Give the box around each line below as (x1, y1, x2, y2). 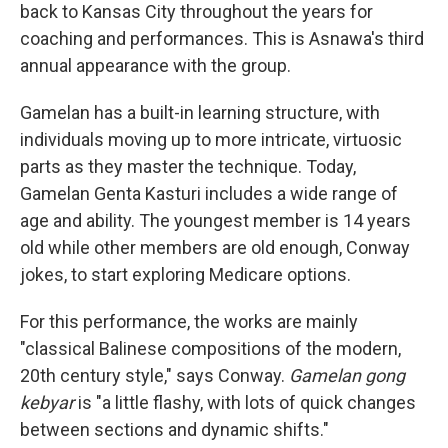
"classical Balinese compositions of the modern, (20, 338, 401, 359)
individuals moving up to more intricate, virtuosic (20, 129, 402, 150)
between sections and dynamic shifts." (20, 419, 329, 440)
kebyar (20, 392, 74, 413)
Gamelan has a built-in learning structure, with (20, 102, 380, 123)
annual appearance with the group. (20, 55, 291, 76)
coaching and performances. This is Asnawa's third (20, 28, 424, 49)
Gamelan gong (289, 365, 405, 386)
